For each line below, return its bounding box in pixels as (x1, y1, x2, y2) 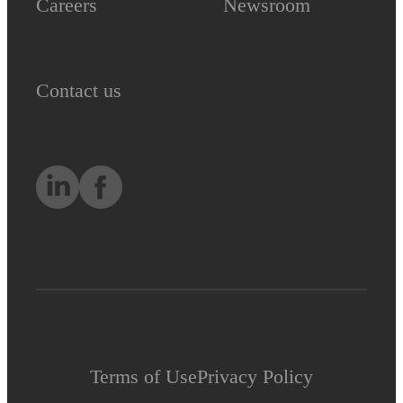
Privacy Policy (197, 364, 313, 388)
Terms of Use (90, 364, 197, 388)
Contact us (36, 78, 121, 102)
